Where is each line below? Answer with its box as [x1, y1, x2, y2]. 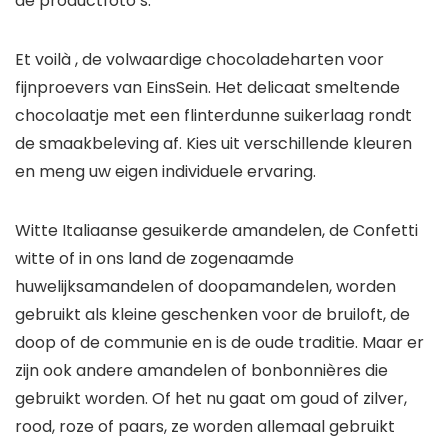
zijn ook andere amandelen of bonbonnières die [15, 359, 388, 383]
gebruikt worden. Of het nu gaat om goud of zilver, [15, 387, 407, 411]
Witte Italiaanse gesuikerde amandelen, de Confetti [15, 219, 418, 243]
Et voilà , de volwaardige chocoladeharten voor [15, 48, 384, 72]
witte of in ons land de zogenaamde [15, 247, 294, 271]
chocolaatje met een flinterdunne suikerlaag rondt [15, 104, 412, 128]
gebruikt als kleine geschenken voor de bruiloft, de [15, 303, 410, 327]
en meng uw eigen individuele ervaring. [15, 160, 316, 184]
